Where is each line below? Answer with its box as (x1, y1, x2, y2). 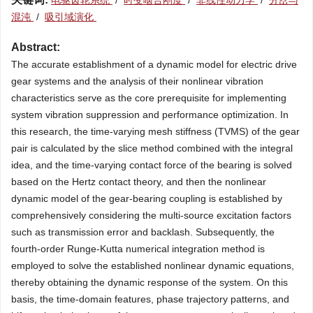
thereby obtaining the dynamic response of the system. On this (11, 277, 288, 288)
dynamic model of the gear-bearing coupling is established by (11, 193, 282, 204)
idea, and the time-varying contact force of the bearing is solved (11, 159, 292, 170)
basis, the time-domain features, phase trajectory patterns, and (11, 293, 289, 305)
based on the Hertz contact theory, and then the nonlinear (11, 176, 266, 187)
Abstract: (11, 41, 60, 53)
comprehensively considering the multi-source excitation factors (11, 210, 291, 221)
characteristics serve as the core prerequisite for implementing (11, 92, 286, 103)
